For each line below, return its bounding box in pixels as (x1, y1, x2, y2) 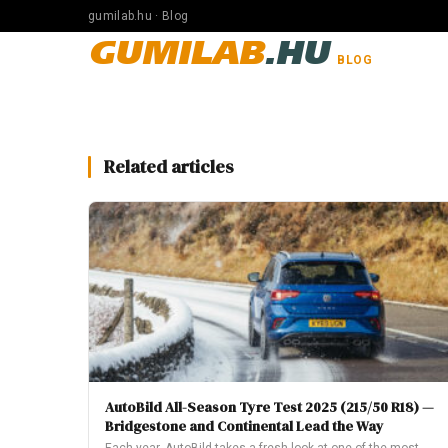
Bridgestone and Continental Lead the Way (105, 416, 384, 436)
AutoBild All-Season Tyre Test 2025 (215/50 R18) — (105, 397, 434, 417)
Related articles (104, 154, 234, 179)
